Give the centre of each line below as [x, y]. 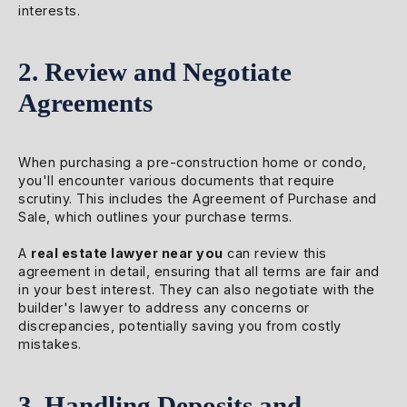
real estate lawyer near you [127, 253]
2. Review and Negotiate [155, 72]
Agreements [85, 103]
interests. [49, 11]
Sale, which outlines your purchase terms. [155, 217]
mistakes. [50, 344]
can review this [275, 253]
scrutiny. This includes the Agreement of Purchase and [198, 199]
